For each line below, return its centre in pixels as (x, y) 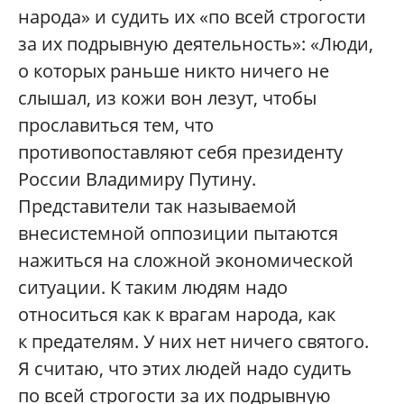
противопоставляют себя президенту (180, 152)
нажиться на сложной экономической (186, 261)
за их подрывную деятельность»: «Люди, (196, 44)
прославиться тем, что (116, 125)
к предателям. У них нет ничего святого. (193, 342)
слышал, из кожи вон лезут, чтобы (167, 98)
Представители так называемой (157, 207)
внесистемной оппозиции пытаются (178, 234)
